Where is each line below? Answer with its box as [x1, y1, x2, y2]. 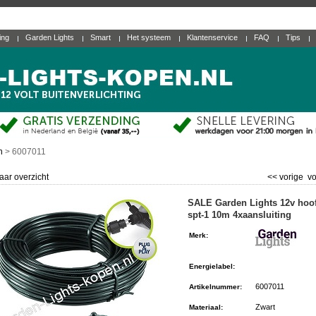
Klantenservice [187, 33, 240, 42]
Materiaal [189, 303, 221, 311]
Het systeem [127, 33, 173, 42]
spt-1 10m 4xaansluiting [188, 209, 291, 220]
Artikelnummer [189, 283, 240, 291]
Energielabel [189, 262, 233, 270]
